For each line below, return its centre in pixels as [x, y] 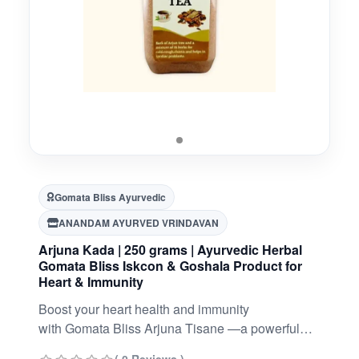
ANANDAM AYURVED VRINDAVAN [139, 223]
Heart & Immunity [91, 282]
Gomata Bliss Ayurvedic [110, 197]
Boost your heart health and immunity [144, 309]
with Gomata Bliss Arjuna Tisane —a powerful [169, 328]
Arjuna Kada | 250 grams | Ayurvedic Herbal [170, 250]
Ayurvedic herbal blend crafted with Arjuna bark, [174, 347]
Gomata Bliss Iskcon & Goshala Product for [170, 266]
